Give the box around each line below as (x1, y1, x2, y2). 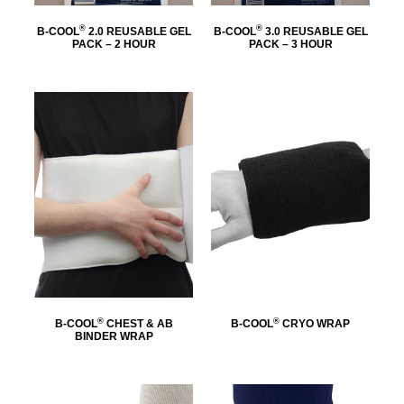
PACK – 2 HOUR (71, 37, 156, 50)
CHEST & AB (103, 317, 173, 331)
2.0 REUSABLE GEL (85, 24, 191, 38)
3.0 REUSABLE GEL (262, 24, 368, 38)
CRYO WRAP (280, 317, 350, 331)
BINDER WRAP (74, 330, 153, 344)
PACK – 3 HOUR (248, 37, 333, 50)
